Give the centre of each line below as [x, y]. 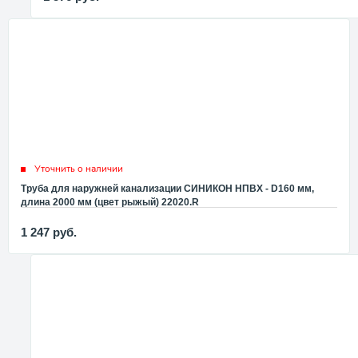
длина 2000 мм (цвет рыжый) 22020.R [110, 203]
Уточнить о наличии [79, 169]
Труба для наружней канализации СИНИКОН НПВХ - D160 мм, [167, 189]
